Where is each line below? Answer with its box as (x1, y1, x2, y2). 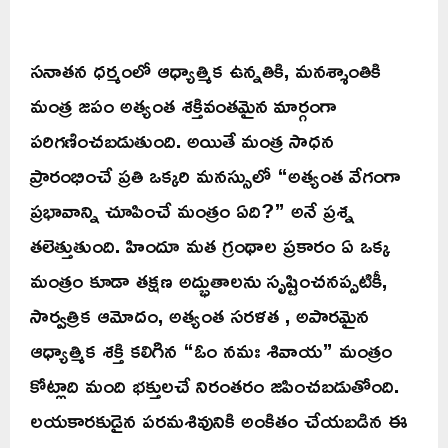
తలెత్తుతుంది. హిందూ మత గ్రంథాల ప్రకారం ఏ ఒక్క (30, 225, 390, 266)
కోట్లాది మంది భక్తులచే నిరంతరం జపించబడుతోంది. (30, 365, 399, 406)
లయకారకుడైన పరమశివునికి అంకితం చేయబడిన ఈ (30, 400, 408, 441)
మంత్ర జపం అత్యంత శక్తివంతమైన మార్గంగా (30, 85, 337, 126)
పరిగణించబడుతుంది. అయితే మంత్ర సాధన (30, 120, 334, 161)
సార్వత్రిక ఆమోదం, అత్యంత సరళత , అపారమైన (30, 295, 369, 336)
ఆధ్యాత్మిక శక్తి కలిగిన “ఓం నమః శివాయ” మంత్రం (30, 330, 392, 371)
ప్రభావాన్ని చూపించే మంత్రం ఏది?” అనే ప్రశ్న (30, 190, 354, 231)
